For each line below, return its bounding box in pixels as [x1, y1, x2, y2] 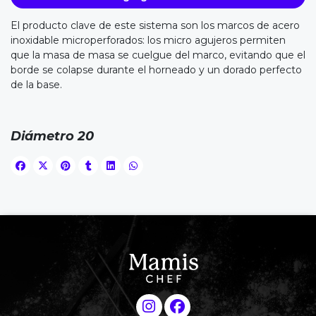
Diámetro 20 [11, 128, 94, 144]
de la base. [11, 78, 62, 91]
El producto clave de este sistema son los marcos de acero [11, 18, 300, 32]
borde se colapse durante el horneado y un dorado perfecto [11, 63, 302, 76]
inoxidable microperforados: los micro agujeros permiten [11, 33, 286, 47]
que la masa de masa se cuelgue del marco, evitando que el [11, 48, 305, 61]
